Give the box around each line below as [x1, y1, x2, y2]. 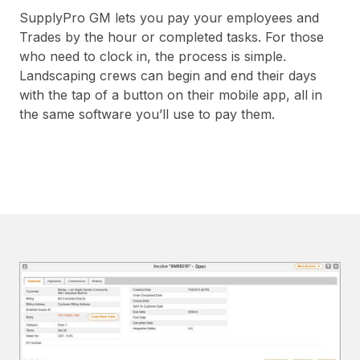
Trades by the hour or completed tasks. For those [19, 29, 324, 46]
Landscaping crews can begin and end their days [19, 67, 317, 84]
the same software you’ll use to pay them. [19, 106, 275, 123]
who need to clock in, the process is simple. [19, 48, 286, 65]
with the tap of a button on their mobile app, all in [19, 87, 322, 104]
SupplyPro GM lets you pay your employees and [19, 10, 319, 27]
